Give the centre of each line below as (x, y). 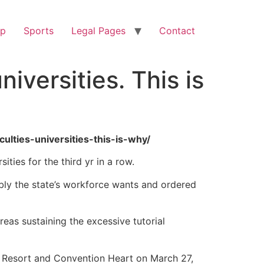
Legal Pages (98, 31)
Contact (177, 31)
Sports (39, 31)
